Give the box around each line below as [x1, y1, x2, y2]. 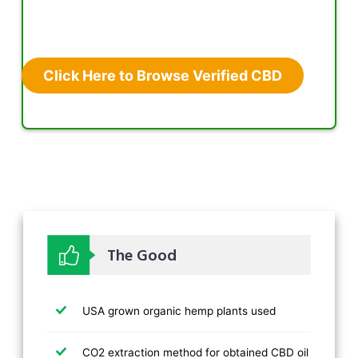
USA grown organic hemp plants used [82, 304, 276, 318]
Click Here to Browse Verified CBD [43, 67, 283, 85]
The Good [107, 244, 177, 270]
